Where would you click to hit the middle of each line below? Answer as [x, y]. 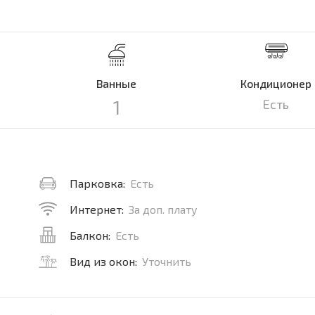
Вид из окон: [103, 261]
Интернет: [97, 209]
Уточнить [167, 261]
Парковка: [97, 183]
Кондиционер [276, 83]
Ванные [116, 83]
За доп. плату [163, 209]
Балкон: [90, 235]
